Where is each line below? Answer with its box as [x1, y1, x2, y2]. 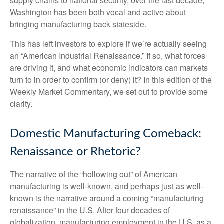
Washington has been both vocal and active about [10, 6, 186, 18]
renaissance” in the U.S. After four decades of [10, 204, 170, 216]
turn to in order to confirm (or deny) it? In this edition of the [10, 74, 212, 85]
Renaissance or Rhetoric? [10, 146, 141, 158]
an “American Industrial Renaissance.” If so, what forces [10, 50, 205, 61]
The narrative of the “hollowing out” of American [10, 168, 177, 180]
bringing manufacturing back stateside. [10, 18, 146, 30]
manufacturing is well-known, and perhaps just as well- [10, 180, 203, 192]
